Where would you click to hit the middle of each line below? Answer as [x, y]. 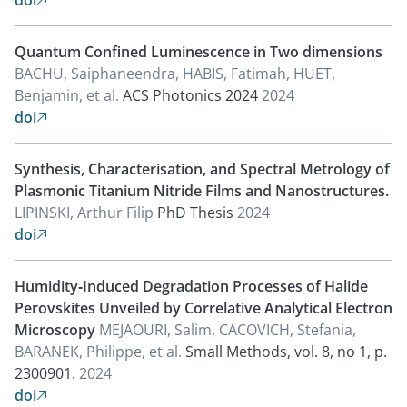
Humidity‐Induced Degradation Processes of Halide [191, 286]
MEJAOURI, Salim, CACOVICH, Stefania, [228, 330]
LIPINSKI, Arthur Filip [86, 213]
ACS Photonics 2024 [190, 95]
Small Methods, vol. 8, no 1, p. [286, 352]
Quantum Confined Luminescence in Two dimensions [199, 52]
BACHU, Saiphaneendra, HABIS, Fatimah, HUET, [175, 74]
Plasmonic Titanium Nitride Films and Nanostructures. [202, 191]
